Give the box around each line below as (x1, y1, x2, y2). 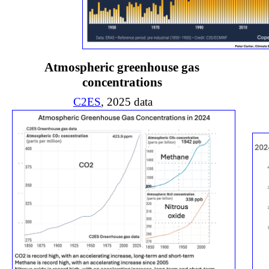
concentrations (82, 75, 162, 89)
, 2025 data (101, 95, 153, 108)
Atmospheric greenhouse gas (44, 60, 199, 74)
